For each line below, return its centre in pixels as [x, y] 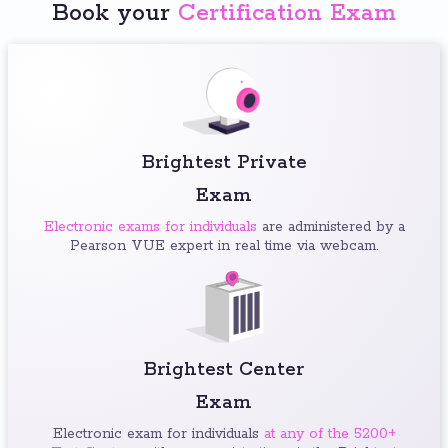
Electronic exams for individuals [150, 227]
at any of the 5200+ [329, 434]
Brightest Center [224, 370]
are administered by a [330, 227]
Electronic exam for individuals [158, 434]
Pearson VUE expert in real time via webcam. [224, 246]
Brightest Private [224, 163]
